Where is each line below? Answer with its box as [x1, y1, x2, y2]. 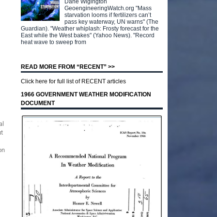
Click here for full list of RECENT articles [21, 78, 126, 85]
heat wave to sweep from [21, 38, 87, 46]
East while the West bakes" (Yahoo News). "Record [21, 31, 155, 39]
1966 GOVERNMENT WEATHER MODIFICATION [21, 91, 152, 98]
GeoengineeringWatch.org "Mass [64, 4, 152, 12]
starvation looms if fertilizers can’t [64, 11, 152, 18]
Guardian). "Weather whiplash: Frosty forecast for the [21, 25, 159, 32]
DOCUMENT [21, 100, 55, 107]
